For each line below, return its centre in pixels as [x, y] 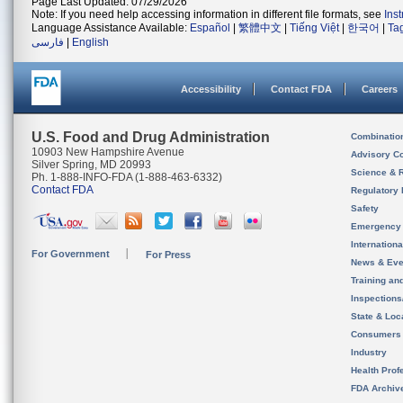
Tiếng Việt [314, 28]
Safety [365, 208]
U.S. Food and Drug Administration [151, 137]
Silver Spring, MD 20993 [91, 165]
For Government [71, 254]
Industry [369, 352]
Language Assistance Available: [111, 28]
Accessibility [211, 89]
